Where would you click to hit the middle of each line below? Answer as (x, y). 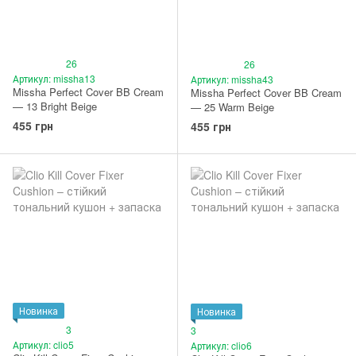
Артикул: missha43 (232, 79)
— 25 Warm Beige (232, 107)
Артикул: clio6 (221, 346)
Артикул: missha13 (54, 79)
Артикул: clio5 (43, 345)
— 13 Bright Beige (55, 106)
